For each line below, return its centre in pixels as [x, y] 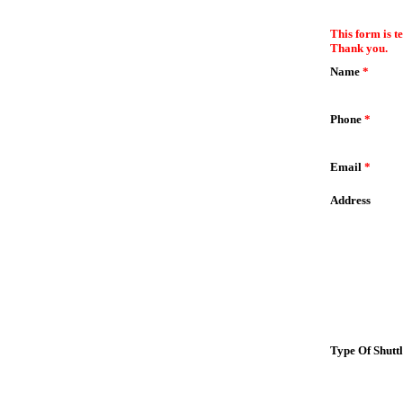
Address [350, 200]
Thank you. [359, 48]
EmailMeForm [352, 20]
